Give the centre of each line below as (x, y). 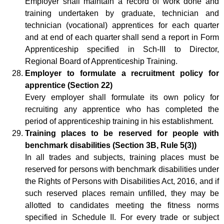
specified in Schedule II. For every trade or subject (122, 217)
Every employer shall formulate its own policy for (122, 97)
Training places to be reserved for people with (122, 133)
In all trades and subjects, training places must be (122, 157)
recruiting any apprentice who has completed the (122, 109)
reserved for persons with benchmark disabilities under (122, 169)
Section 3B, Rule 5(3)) (156, 145)
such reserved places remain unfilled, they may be (122, 193)
